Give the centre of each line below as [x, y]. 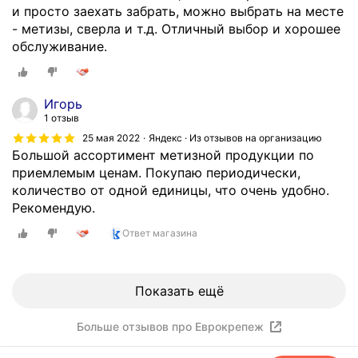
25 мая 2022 [111, 137]
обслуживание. [60, 47]
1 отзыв [62, 118]
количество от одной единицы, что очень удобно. [171, 191]
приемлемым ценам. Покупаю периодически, [156, 173]
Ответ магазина [160, 233]
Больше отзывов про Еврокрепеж [170, 326]
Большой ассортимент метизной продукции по [163, 155]
